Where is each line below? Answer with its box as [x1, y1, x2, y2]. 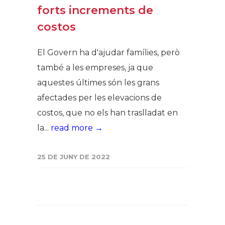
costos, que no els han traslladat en [37, 107, 178, 118]
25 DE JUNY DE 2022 [37, 152, 110, 161]
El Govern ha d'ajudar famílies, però [37, 47, 180, 57]
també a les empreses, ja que [37, 62, 153, 72]
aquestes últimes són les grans [37, 77, 159, 87]
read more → [51, 123, 103, 133]
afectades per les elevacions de [37, 92, 162, 102]
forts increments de [37, 3, 153, 17]
